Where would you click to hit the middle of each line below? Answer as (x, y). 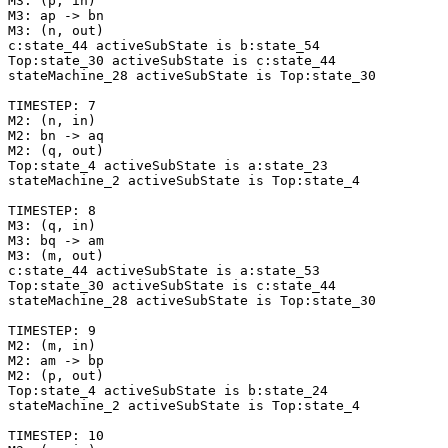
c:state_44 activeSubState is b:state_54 (164, 46)
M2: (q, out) (56, 151)
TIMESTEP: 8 (52, 211)
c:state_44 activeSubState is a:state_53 (164, 271)
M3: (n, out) (56, 31)
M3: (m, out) (56, 256)
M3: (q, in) (52, 226)
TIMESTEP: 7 (52, 106)
